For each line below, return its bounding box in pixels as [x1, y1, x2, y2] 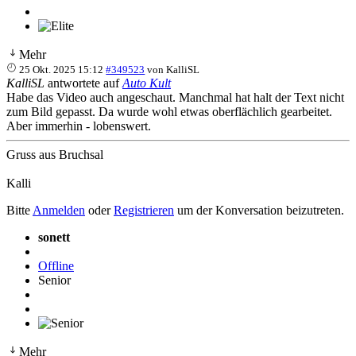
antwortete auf [44, 75, 122, 90]
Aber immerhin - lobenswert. [6, 118, 151, 133]
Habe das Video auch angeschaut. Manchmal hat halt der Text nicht [6, 90, 344, 104]
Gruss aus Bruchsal [6, 147, 103, 161]
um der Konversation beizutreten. [174, 203, 344, 217]
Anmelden [33, 203, 85, 217]
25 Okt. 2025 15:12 [19, 63, 104, 75]
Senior [38, 273, 71, 287]
